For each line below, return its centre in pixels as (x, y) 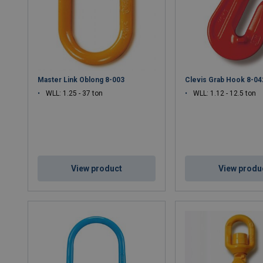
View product (97, 168)
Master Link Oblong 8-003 (81, 80)
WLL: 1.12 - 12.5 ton (225, 93)
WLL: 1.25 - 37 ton (75, 93)
